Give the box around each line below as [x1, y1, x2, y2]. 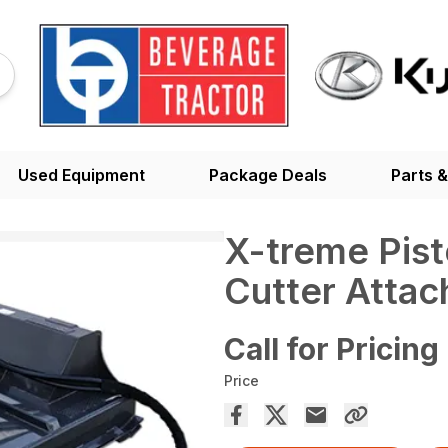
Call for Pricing [224, 330, 439, 367]
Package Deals [209, 164, 327, 185]
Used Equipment [18, 164, 145, 185]
